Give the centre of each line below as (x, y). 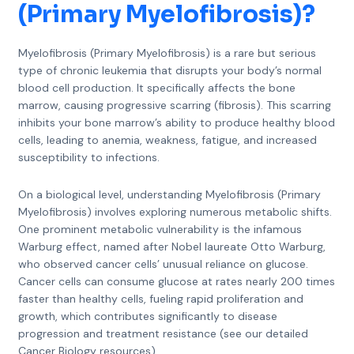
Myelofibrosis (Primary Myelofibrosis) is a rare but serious (167, 53)
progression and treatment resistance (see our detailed (163, 333)
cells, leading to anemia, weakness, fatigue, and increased (167, 140)
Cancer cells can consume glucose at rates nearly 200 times (176, 281)
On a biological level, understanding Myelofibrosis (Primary (169, 194)
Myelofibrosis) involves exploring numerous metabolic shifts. (175, 212)
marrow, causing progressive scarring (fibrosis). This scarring (174, 105)
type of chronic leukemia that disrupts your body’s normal (169, 70)
